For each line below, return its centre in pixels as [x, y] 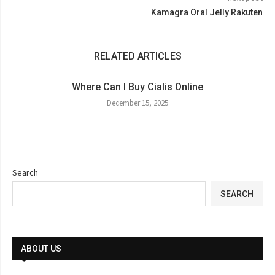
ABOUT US [41, 249]
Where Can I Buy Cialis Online [137, 87]
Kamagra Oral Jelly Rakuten [207, 12]
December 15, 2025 [137, 103]
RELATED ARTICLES [137, 56]
